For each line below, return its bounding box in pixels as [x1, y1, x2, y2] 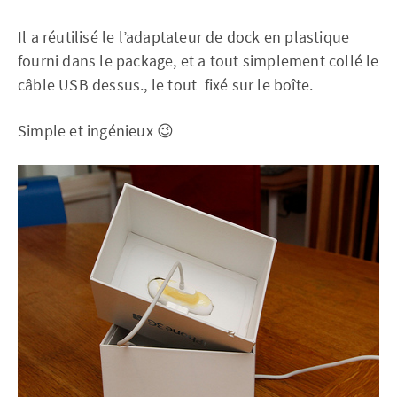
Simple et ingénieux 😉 [18, 121, 175, 141]
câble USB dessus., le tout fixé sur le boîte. [18, 74, 314, 95]
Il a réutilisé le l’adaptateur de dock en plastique [18, 27, 350, 47]
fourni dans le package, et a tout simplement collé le [18, 51, 379, 71]
